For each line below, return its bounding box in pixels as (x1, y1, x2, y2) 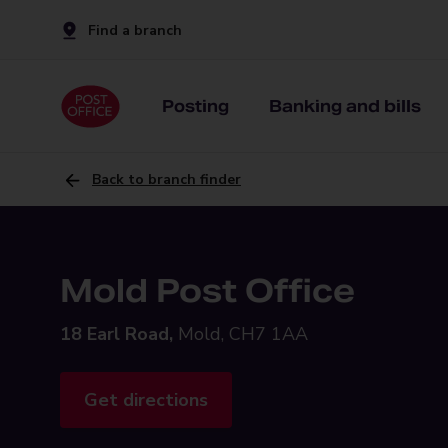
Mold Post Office (60, 270, 355, 311)
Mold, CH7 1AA (178, 322, 308, 346)
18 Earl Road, (60, 322, 173, 346)
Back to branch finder (92, 170, 241, 189)
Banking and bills (269, 95, 421, 117)
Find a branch (88, 20, 182, 40)
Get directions (84, 388, 208, 412)
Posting (162, 95, 229, 117)
